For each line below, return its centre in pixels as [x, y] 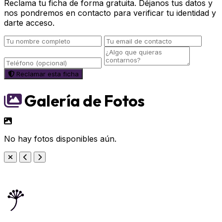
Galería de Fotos [83, 101]
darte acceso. [29, 23]
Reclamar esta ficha [48, 74]
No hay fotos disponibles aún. [60, 139]
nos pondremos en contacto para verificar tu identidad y [110, 13]
